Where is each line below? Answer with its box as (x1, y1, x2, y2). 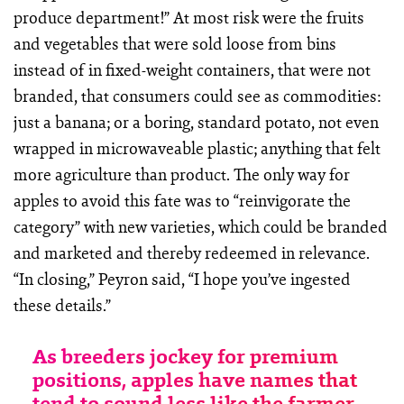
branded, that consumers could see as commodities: (13, 84, 381, 108)
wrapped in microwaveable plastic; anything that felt (13, 136, 381, 161)
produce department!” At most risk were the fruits (13, 5, 364, 30)
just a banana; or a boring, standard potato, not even (13, 110, 379, 134)
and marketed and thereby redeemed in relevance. (13, 241, 370, 265)
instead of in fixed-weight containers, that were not (13, 58, 371, 82)
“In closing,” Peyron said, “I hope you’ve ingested (13, 267, 351, 291)
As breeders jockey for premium (32, 344, 339, 370)
